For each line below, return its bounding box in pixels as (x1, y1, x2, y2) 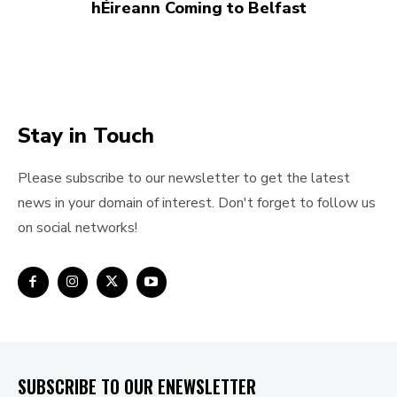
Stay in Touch (18, 121, 154, 151)
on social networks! (18, 218, 137, 238)
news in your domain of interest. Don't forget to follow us (18, 193, 376, 214)
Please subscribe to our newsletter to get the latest (18, 168, 350, 189)
